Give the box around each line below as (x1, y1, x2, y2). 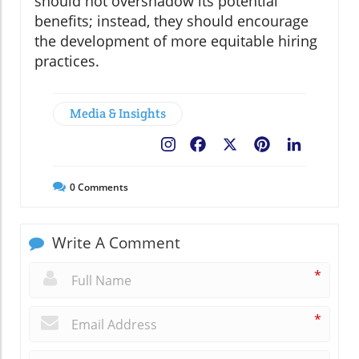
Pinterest (272, 136, 328, 155)
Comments (75, 179, 128, 194)
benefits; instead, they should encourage (34, 10, 309, 30)
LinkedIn (305, 136, 355, 155)
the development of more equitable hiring (34, 30, 317, 50)
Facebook (208, 136, 266, 155)
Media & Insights (70, 104, 166, 122)
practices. (34, 50, 99, 71)
